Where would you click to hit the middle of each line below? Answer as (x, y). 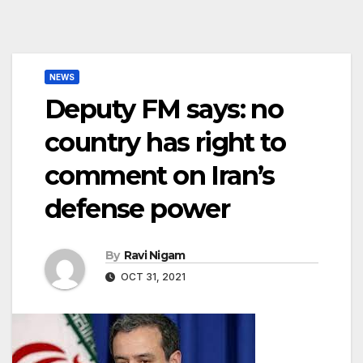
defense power (137, 209)
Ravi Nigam (154, 256)
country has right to (165, 143)
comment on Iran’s (160, 176)
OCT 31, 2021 (152, 277)
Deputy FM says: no (164, 109)
